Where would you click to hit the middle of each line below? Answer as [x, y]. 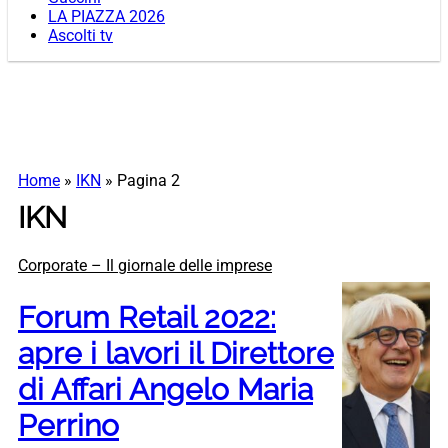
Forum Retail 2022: [147, 318]
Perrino [68, 426]
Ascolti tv [80, 36]
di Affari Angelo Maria [165, 390]
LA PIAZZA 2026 [106, 17]
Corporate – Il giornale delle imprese [145, 266]
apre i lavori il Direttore [176, 354]
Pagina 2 [148, 181]
